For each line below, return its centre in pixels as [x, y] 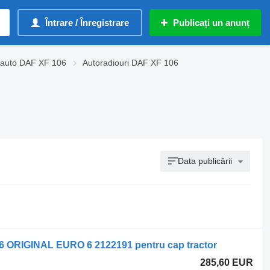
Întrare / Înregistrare [87, 23]
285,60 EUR [227, 262]
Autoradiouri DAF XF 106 [130, 63]
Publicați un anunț [211, 23]
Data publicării [205, 161]
